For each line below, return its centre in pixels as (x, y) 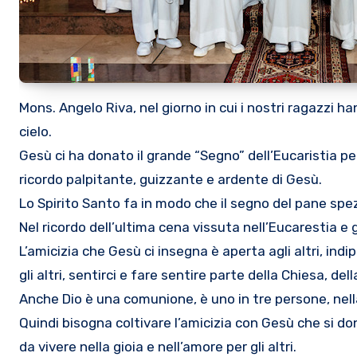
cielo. (35, 131)
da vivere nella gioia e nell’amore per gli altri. (158, 347)
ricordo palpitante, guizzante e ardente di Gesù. (171, 179)
